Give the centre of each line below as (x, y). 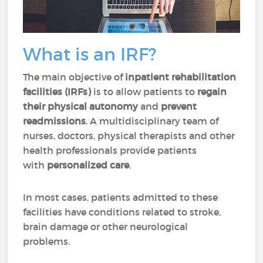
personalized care (88, 165)
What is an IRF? (92, 54)
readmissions (55, 121)
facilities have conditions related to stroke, (122, 212)
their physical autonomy (81, 106)
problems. (50, 241)
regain (212, 92)
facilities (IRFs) (57, 92)
